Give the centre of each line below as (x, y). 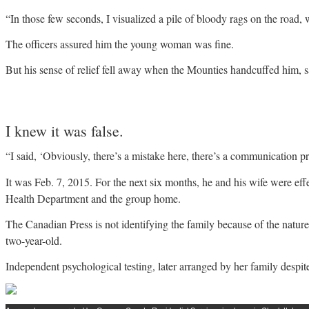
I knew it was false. (64, 131)
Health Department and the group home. (93, 198)
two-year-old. (34, 240)
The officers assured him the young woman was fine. (120, 43)
